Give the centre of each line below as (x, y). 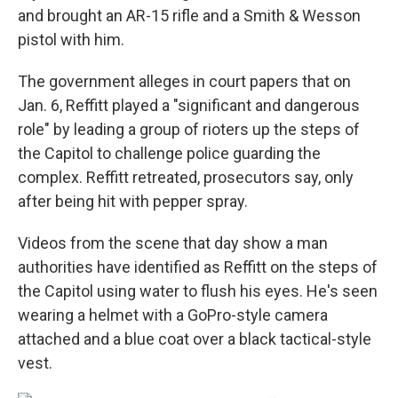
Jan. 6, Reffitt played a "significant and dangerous (189, 105)
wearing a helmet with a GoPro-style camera (173, 315)
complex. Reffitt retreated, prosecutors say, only (186, 177)
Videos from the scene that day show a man (173, 243)
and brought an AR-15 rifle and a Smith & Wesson (189, 16)
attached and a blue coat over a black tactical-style (195, 339)
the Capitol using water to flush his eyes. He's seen (198, 291)
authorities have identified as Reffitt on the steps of (198, 267)
